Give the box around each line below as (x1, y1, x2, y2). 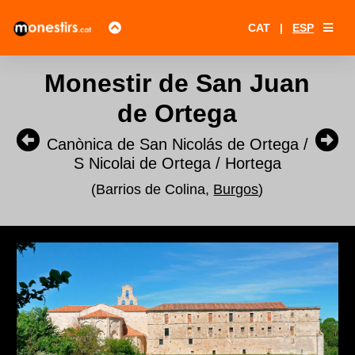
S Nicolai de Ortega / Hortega (73, 155, 281, 172)
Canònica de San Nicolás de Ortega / (46, 136, 308, 153)
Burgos (213, 181, 259, 197)
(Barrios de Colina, (91, 181, 214, 197)
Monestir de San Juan (44, 69, 311, 97)
